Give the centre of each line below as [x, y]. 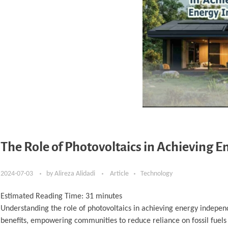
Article [119, 174]
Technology [156, 174]
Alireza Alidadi [76, 174]
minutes [109, 196]
